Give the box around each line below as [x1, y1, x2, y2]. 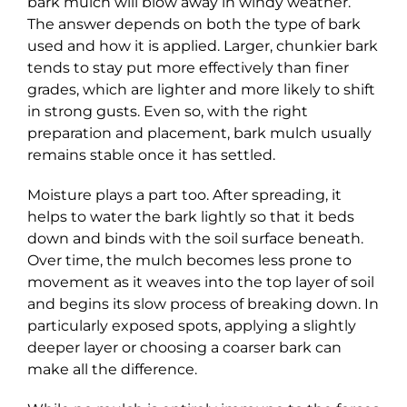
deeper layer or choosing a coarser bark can [26, 338, 342, 356]
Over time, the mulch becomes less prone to [26, 251, 352, 269]
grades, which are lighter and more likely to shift [26, 80, 375, 98]
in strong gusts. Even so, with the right [26, 102, 308, 120]
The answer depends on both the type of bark [26, 15, 361, 33]
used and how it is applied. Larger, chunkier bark [26, 36, 378, 55]
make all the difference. [26, 360, 197, 378]
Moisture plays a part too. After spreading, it [26, 185, 342, 203]
